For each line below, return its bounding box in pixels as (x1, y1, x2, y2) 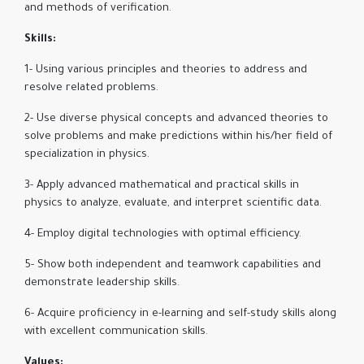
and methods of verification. (24, 2, 171, 15)
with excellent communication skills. (24, 326, 208, 339)
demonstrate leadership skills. (24, 277, 180, 290)
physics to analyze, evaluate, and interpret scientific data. (24, 197, 322, 210)
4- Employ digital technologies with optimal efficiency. (24, 228, 301, 241)
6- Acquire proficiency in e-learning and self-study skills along (24, 308, 336, 321)
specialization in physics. (24, 149, 149, 162)
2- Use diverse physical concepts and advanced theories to (24, 113, 328, 126)
